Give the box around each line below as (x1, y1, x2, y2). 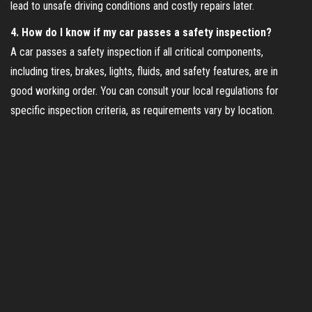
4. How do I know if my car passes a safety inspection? (10, 25, 272, 39)
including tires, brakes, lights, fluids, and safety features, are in (10, 64, 278, 78)
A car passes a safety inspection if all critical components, (10, 45, 263, 58)
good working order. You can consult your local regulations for (10, 84, 279, 97)
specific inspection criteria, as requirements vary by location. (10, 103, 274, 117)
